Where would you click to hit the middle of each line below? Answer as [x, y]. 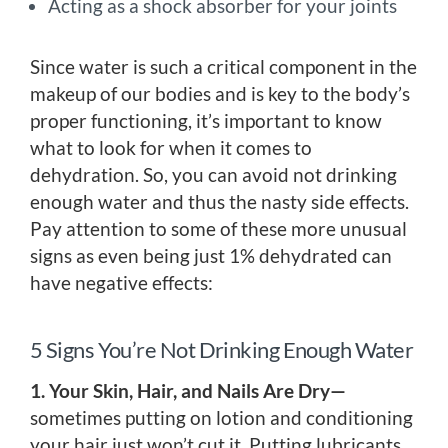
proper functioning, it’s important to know [206, 121]
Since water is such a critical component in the [223, 67]
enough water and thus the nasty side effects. [219, 202]
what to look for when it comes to [171, 148]
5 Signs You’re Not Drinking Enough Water [221, 350]
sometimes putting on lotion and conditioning [221, 418]
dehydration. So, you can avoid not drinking [213, 175]
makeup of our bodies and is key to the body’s [220, 94]
